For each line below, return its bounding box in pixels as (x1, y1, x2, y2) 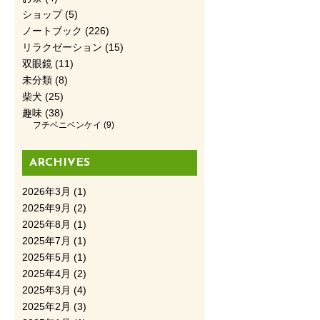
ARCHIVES (29, 157, 90, 169)
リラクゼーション (21, 42, 102, 54)
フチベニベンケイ (32, 121, 101, 130)
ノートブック (21, 26, 82, 37)
